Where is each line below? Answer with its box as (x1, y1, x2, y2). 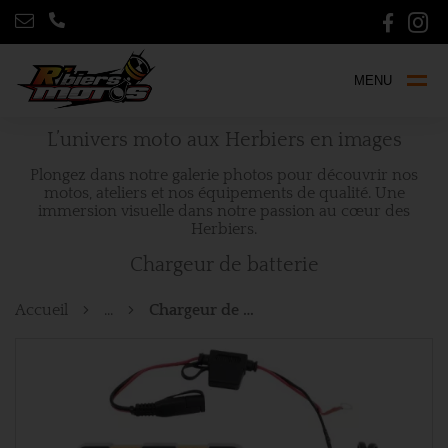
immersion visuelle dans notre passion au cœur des (38, 202, 410, 221)
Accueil (15, 301, 68, 320)
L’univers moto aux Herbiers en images (46, 129, 402, 152)
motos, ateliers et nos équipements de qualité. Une (43, 184, 405, 203)
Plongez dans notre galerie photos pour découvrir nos (30, 166, 418, 185)
